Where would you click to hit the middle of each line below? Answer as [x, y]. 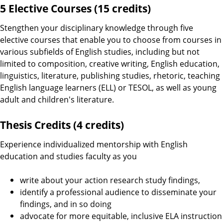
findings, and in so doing [66, 204]
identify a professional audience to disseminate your [118, 192]
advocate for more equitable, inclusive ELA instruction [121, 216]
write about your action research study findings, [110, 180]
